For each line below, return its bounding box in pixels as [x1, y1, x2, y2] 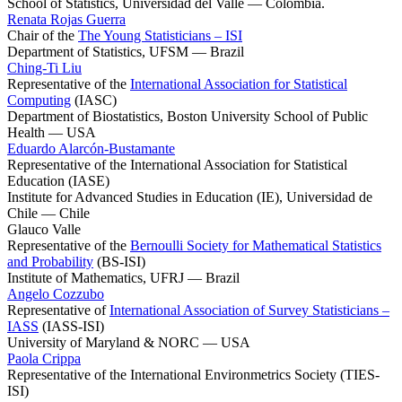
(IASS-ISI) [39, 318, 104, 334]
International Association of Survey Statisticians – [109, 301, 389, 318]
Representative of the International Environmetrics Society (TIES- [7, 366, 380, 382]
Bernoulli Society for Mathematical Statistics [130, 237, 381, 253]
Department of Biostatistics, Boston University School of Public [7, 108, 368, 124]
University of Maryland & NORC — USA [7, 334, 250, 350]
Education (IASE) [7, 172, 109, 188]
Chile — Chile [7, 205, 90, 221]
